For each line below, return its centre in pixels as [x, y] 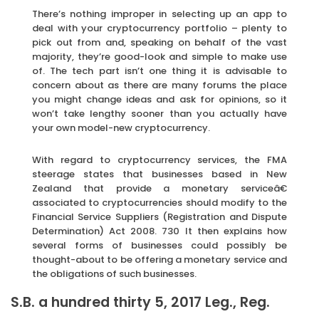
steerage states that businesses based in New [159, 174]
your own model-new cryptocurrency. [121, 128]
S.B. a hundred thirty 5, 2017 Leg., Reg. [140, 303]
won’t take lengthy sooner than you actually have [159, 114]
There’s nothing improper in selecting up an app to [159, 14]
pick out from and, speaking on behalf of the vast [159, 43]
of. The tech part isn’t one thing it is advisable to [159, 71]
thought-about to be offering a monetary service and [159, 260]
